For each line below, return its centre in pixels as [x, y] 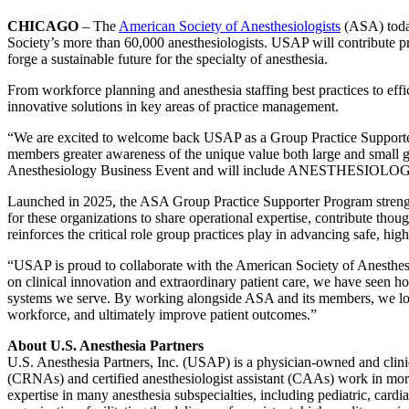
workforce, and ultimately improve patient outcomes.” [162, 314]
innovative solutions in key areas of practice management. [173, 106]
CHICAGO [43, 26]
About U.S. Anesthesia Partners [105, 345]
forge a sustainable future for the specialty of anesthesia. [168, 58]
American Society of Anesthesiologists [230, 26]
